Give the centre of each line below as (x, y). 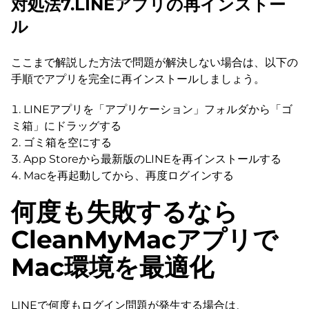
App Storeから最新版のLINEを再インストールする (152, 159)
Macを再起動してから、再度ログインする (129, 175)
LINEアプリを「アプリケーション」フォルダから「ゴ (158, 109)
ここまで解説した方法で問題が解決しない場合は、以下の (154, 62)
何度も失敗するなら (124, 211)
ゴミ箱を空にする (68, 142)
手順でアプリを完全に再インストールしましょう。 (138, 79)
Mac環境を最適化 (112, 267)
